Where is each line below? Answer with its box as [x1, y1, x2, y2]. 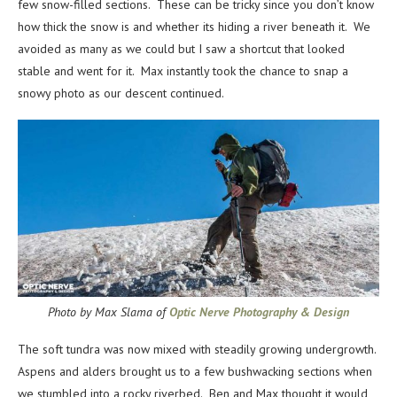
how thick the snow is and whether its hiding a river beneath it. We [18, 19, 370, 35]
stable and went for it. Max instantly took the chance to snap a [18, 63, 348, 80]
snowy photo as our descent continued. [18, 85, 224, 102]
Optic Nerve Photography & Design [169, 304, 349, 321]
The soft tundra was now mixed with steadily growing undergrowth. [18, 341, 379, 358]
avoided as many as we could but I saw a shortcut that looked [18, 41, 345, 58]
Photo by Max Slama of [48, 304, 169, 321]
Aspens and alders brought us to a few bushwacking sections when [18, 363, 372, 380]
